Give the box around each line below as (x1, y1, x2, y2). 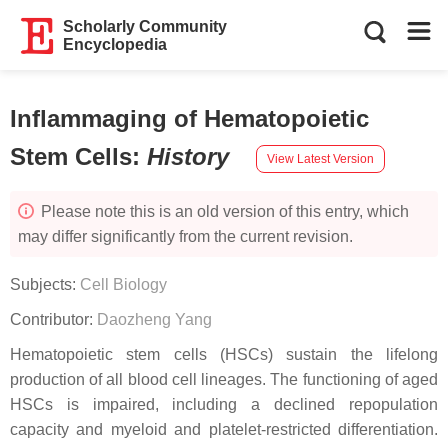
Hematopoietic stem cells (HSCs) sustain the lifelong (10, 346, 438, 363)
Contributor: (10, 311, 97, 328)
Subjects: (10, 276, 80, 293)
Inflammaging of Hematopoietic (10, 105, 369, 132)
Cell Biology (80, 276, 167, 293)
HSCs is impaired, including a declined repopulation (10, 396, 438, 413)
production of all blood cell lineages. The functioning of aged (10, 371, 438, 388)
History (147, 143, 236, 170)
